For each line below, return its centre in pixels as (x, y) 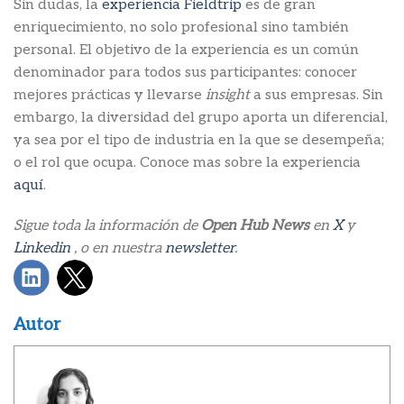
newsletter (200, 249)
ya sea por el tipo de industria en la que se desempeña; (199, 140)
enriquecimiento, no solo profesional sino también (181, 27)
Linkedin (42, 249)
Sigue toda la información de (107, 226)
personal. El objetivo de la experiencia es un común (186, 50)
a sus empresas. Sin (318, 95)
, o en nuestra (118, 249)
